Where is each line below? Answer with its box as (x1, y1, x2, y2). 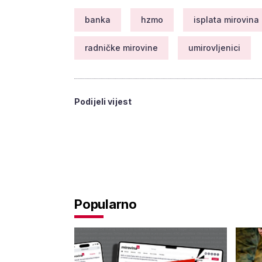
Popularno (74, 196, 137, 212)
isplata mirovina (194, 14, 259, 25)
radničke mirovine (85, 42, 158, 53)
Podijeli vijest (74, 96, 132, 106)
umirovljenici (188, 42, 240, 53)
